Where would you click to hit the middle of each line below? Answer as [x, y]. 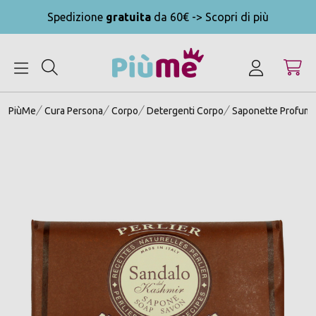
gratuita [128, 17]
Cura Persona [74, 111]
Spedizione [77, 17]
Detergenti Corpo [185, 111]
